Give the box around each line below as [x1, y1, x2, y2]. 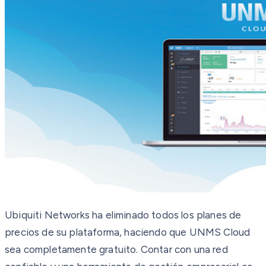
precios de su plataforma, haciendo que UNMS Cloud [5, 226, 251, 238]
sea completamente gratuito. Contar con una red [5, 243, 228, 255]
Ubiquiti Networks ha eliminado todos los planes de [5, 208, 242, 221]
